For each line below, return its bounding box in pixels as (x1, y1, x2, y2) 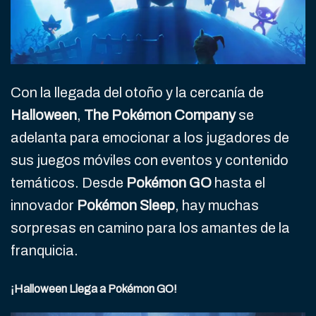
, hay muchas (175, 197, 259, 214)
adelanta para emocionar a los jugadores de (11, 130, 289, 146)
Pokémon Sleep (77, 197, 175, 214)
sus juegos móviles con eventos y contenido (11, 152, 288, 169)
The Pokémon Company (84, 107, 236, 123)
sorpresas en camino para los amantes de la (11, 220, 290, 236)
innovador (11, 197, 77, 214)
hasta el (214, 175, 265, 191)
